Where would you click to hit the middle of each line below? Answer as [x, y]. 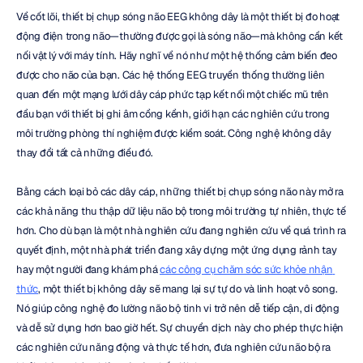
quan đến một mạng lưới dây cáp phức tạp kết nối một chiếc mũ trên [173, 94]
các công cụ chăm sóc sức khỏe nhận [246, 269]
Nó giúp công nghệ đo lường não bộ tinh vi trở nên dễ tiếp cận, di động [178, 308]
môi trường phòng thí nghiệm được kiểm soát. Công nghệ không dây [174, 133]
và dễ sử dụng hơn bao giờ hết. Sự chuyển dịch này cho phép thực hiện [180, 328]
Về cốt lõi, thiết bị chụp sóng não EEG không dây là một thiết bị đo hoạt [178, 17]
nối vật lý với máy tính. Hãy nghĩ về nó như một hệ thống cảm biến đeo [177, 56]
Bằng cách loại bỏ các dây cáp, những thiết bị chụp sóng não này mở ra [180, 192]
